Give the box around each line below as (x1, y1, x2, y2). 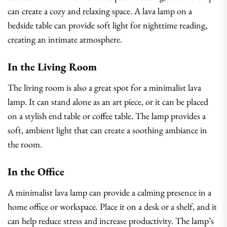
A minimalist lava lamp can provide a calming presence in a (8, 186, 211, 198)
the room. (8, 138, 42, 150)
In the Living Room (8, 60, 97, 73)
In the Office (8, 165, 64, 178)
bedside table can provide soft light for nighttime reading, (8, 19, 207, 31)
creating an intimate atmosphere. (8, 33, 122, 45)
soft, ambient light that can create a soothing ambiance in (8, 124, 207, 136)
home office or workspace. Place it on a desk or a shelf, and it (8, 201, 217, 212)
